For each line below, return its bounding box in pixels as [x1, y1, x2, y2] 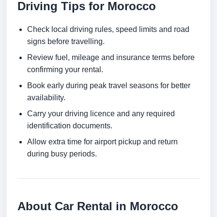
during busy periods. [27, 150, 97, 158]
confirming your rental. [27, 65, 103, 74]
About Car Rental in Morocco [17, 200, 178, 213]
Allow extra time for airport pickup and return [27, 138, 178, 146]
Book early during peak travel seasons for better [27, 81, 190, 90]
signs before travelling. [27, 37, 105, 46]
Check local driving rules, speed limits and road [27, 25, 189, 34]
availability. [27, 93, 65, 102]
